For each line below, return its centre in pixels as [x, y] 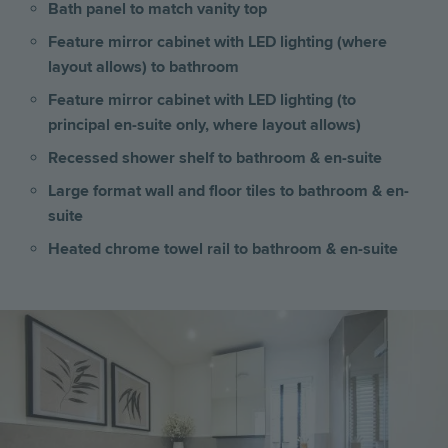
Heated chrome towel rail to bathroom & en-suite [225, 248]
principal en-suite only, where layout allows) [206, 124]
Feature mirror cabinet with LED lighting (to [202, 99]
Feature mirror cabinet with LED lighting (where [217, 41]
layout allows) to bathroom [143, 66]
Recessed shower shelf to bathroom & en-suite [215, 157]
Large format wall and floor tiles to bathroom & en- [228, 190]
